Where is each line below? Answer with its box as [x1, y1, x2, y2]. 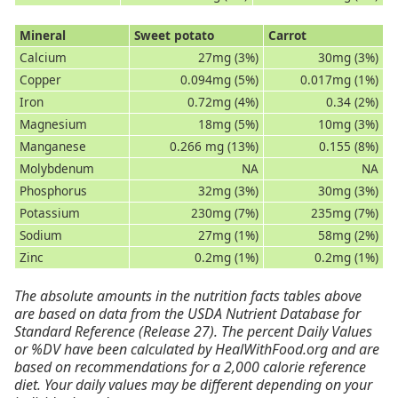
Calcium [19, 49, 67, 67]
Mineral [19, 27, 66, 44]
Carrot [267, 27, 306, 44]
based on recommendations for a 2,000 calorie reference [14, 357, 366, 378]
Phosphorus [19, 182, 87, 200]
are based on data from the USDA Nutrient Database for [14, 304, 361, 324]
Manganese [19, 138, 86, 155]
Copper [19, 71, 61, 89]
